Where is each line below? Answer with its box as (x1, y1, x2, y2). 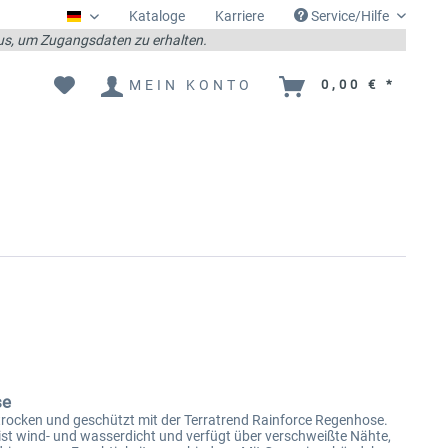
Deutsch (81, 14, 132, 31)
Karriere (215, 8, 264, 24)
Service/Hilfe (308, 8, 392, 24)
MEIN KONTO (129, 76, 253, 93)
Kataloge (129, 8, 185, 24)
